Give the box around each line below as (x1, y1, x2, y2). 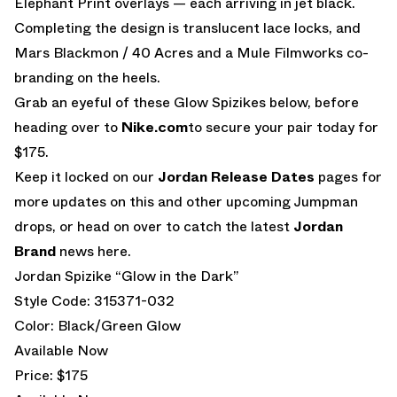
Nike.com (121, 116, 188, 137)
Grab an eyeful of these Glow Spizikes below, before (14, 91, 359, 113)
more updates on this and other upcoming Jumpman (14, 191, 358, 212)
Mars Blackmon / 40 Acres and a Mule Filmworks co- (14, 42, 369, 63)
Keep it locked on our (14, 166, 158, 187)
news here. (56, 240, 131, 261)
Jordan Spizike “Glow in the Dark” (14, 265, 238, 286)
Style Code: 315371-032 (14, 290, 175, 311)
